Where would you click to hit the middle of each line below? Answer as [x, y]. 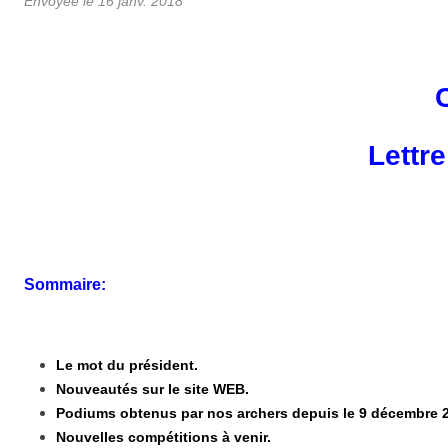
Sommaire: [65, 284]
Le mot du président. [127, 364]
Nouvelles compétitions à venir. [163, 436]
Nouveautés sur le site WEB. [152, 388]
